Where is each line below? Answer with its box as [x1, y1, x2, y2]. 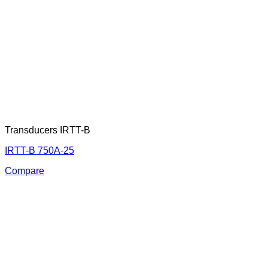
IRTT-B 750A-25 [5, 145, 74, 156]
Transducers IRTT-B [5, 125, 90, 136]
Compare [5, 166, 44, 176]
